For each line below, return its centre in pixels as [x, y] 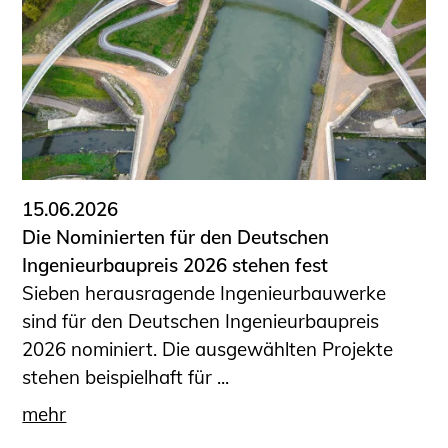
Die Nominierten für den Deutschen [176, 237]
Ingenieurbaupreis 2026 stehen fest [175, 265]
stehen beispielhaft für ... [126, 377]
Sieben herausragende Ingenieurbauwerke [204, 293]
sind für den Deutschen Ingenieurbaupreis [201, 321]
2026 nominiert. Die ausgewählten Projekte [208, 349]
